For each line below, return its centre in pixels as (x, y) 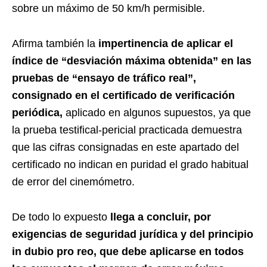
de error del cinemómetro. (73, 182)
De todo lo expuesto (60, 217)
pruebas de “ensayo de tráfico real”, (104, 78)
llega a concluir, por (159, 217)
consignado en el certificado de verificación (123, 96)
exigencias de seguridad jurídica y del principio (133, 235)
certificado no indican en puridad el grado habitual (130, 165)
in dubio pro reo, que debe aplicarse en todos (128, 252)
